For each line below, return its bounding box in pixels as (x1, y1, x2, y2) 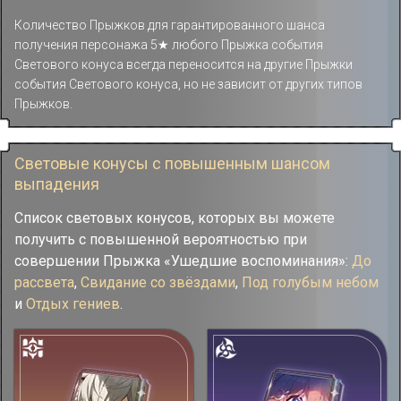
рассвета (14, 273, 74, 291)
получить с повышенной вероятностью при (14, 230, 307, 248)
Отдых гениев (26, 294, 120, 312)
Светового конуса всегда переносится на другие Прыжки (14, 56, 353, 72)
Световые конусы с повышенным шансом (14, 153, 330, 173)
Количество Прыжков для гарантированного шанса (14, 17, 325, 32)
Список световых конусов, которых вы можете (14, 209, 335, 226)
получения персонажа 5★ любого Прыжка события (14, 37, 323, 52)
